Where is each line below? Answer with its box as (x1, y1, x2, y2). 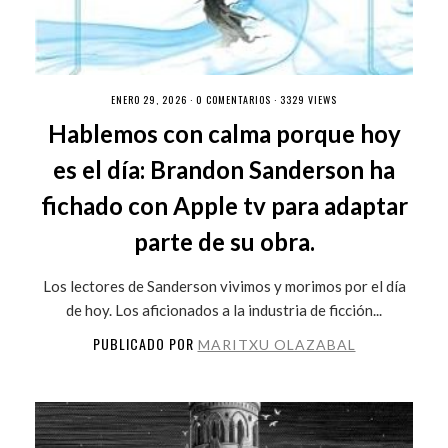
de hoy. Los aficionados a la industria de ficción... (66, 300, 382, 319)
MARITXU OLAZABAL (197, 335, 356, 353)
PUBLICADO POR (92, 332, 198, 354)
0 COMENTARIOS (196, 91, 271, 107)
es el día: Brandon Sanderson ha (53, 154, 395, 184)
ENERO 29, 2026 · (111, 91, 196, 107)
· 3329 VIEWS (271, 91, 337, 107)
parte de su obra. (133, 226, 315, 256)
